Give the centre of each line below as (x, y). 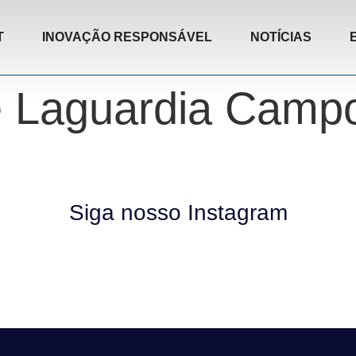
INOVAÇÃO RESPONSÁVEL (127, 37)
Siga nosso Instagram (178, 213)
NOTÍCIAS (281, 37)
